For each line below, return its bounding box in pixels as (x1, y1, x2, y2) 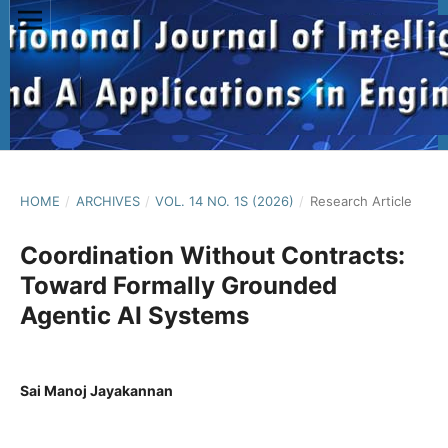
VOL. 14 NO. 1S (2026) (155, 192, 295, 209)
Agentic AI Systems (20, 300, 249, 330)
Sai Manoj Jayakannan (20, 381, 173, 399)
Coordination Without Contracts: (20, 240, 405, 270)
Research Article (309, 192, 412, 209)
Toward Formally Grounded (20, 270, 337, 300)
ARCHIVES (75, 192, 140, 209)
